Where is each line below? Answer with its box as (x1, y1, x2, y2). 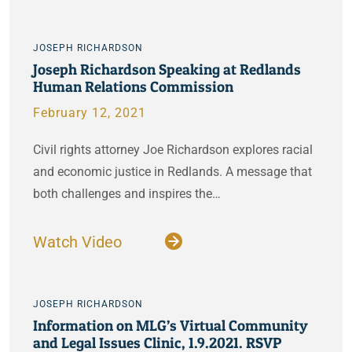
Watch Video (33, 233, 126, 251)
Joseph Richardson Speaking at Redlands (33, 60, 301, 79)
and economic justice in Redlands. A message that (33, 164, 312, 179)
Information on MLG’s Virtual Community (33, 316, 308, 335)
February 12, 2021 (33, 105, 146, 120)
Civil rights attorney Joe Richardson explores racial (33, 142, 313, 157)
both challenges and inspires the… (33, 186, 221, 201)
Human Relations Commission (33, 77, 233, 96)
